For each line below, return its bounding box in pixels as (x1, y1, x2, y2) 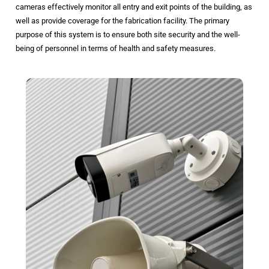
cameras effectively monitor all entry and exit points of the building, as (15, 2, 252, 12)
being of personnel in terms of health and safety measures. (15, 44, 216, 53)
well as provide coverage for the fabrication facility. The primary (15, 16, 229, 26)
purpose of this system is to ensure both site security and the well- (15, 30, 240, 40)
